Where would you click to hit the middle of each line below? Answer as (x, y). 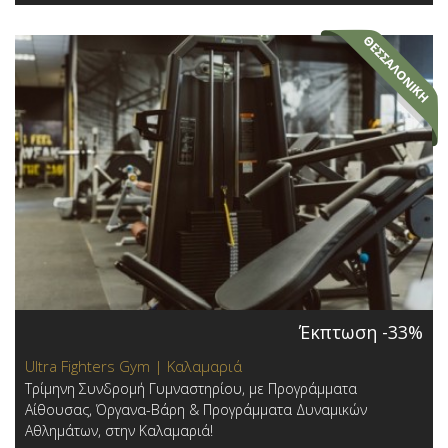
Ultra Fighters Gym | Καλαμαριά (133, 366)
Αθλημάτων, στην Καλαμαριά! (119, 431)
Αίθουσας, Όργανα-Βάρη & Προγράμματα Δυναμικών (196, 410)
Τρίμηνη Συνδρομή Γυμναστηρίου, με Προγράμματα (191, 389)
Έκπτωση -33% (361, 332)
